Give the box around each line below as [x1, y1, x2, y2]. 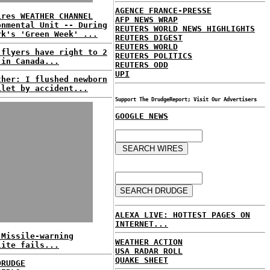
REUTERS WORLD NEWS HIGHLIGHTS [115, 24, 255, 33]
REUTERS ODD [115, 60, 168, 69]
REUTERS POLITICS [115, 51, 192, 60]
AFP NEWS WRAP [115, 15, 178, 24]
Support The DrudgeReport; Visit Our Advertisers [115, 96, 257, 102]
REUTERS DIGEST [115, 33, 183, 42]
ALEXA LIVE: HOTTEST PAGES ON [115, 210, 250, 219]
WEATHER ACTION [115, 237, 183, 246]
